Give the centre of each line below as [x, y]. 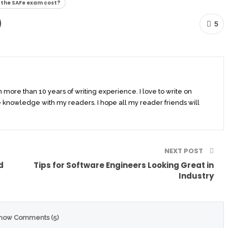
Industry [196, 176]
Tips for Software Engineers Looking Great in [124, 165]
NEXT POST [184, 151]
